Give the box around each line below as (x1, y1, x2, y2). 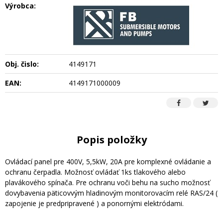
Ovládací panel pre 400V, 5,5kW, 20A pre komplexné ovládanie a (5, 156, 211, 166)
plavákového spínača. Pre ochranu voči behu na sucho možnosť (5, 177, 210, 187)
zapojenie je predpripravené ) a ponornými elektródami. (5, 198, 184, 208)
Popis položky (76, 132, 147, 146)
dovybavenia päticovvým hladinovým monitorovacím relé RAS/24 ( (5, 188, 218, 198)
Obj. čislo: (5, 59, 39, 69)
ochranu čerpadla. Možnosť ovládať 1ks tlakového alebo (5, 167, 186, 177)
